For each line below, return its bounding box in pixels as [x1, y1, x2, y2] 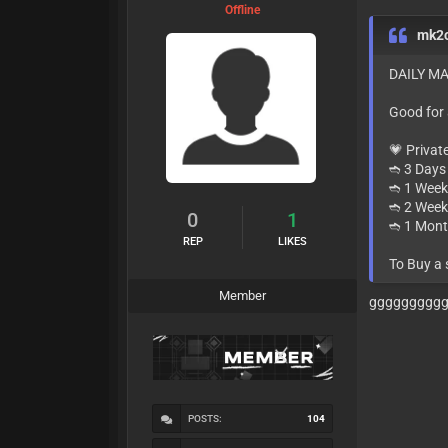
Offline [225, 3, 261, 18]
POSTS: [188, 412, 223, 424]
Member [219, 288, 267, 304]
